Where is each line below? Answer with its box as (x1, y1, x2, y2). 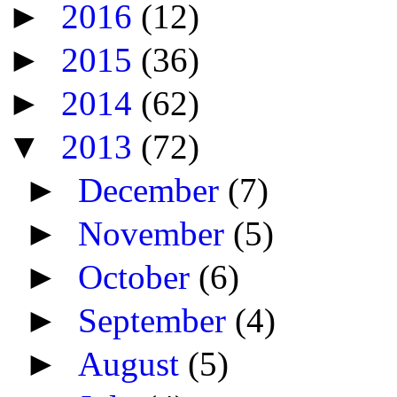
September (78, 301, 236, 340)
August (78, 345, 189, 384)
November (78, 214, 234, 253)
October (78, 258, 199, 297)
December (78, 171, 229, 210)
